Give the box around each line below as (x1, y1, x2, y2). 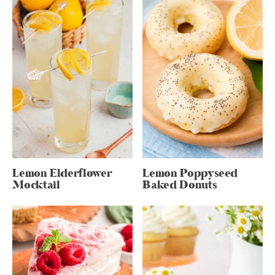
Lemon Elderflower (12, 166, 112, 182)
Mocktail (12, 177, 60, 193)
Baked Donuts (142, 177, 217, 193)
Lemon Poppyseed (142, 166, 238, 182)
